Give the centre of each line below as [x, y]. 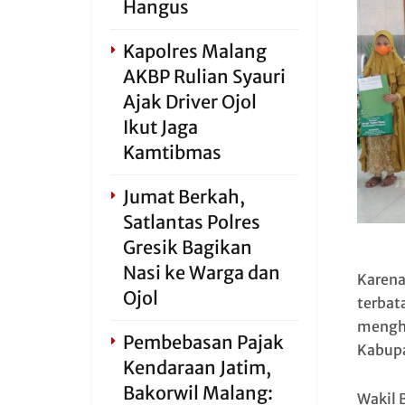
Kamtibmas [172, 152]
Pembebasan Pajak [203, 342]
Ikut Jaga [160, 127]
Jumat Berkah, [184, 197]
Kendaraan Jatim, [197, 367]
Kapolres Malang [195, 51]
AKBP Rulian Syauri [204, 76]
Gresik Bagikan [188, 247]
